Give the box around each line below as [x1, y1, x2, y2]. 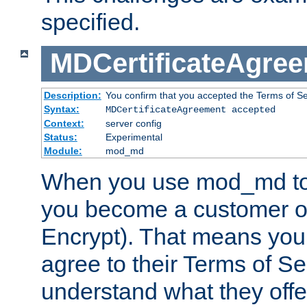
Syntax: [43, 103, 79, 115]
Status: [43, 132, 77, 143]
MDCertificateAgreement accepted [105, 104, 275, 116]
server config [105, 118, 162, 130]
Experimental [105, 132, 162, 143]
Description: [43, 90, 101, 101]
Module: [43, 145, 82, 157]
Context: [43, 118, 84, 130]
